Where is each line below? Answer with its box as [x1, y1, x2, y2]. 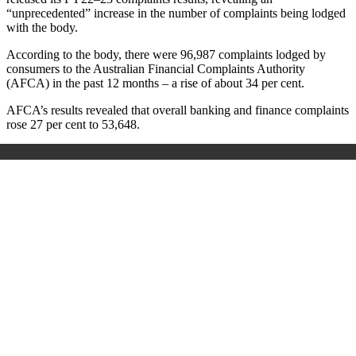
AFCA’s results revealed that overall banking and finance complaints [6, 103, 349, 118]
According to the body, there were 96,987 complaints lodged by [6, 48, 326, 62]
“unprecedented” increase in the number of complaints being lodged [6, 6, 346, 21]
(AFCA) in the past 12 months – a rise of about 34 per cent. [6, 76, 304, 91]
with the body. [6, 21, 78, 35]
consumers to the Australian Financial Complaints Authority [6, 62, 305, 76]
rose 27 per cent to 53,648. [6, 118, 140, 132]
